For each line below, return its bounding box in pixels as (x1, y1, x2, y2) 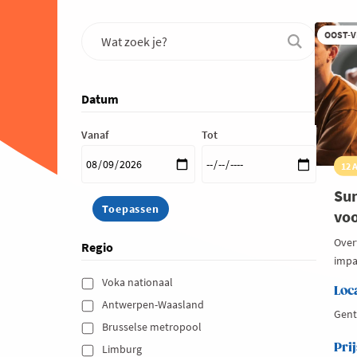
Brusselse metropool (101, 319, 204, 334)
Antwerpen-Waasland (101, 296, 206, 312)
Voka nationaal (101, 274, 175, 289)
